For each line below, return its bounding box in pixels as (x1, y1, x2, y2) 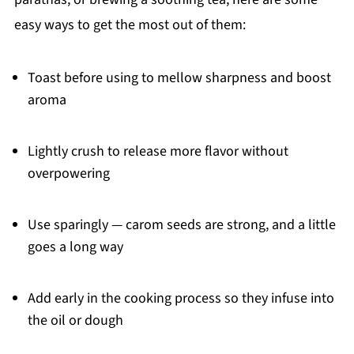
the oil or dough (27, 310, 123, 330)
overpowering (27, 163, 110, 183)
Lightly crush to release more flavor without (27, 141, 288, 161)
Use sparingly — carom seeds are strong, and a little (27, 214, 336, 235)
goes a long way (27, 236, 123, 257)
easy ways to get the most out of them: (13, 14, 246, 35)
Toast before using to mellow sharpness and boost (27, 67, 331, 88)
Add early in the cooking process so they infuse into (27, 288, 334, 308)
